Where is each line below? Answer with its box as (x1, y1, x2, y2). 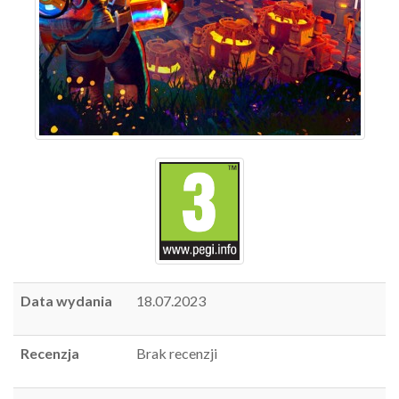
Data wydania (20, 291, 112, 309)
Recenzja (20, 344, 79, 362)
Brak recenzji (136, 344, 217, 362)
